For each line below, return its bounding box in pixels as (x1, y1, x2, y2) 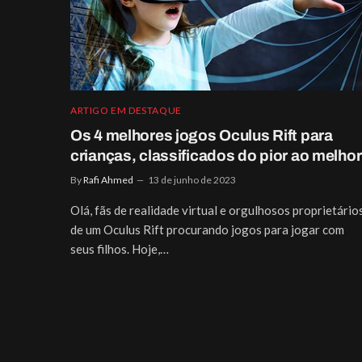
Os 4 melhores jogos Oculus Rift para (70, 126, 333, 144)
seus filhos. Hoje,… (70, 241, 169, 256)
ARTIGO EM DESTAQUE (70, 103, 182, 116)
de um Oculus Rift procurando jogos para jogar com (70, 221, 344, 237)
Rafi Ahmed (83, 173, 133, 186)
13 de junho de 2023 (148, 173, 236, 186)
